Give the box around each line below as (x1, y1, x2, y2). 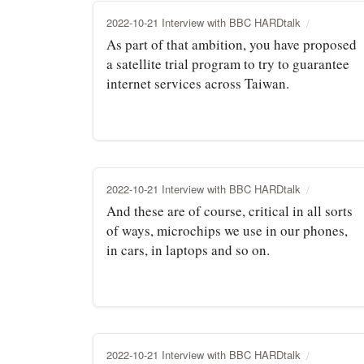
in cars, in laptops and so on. (106, 240, 270, 259)
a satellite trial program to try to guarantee (106, 54, 349, 73)
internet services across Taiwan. (106, 73, 289, 93)
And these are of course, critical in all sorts (106, 201, 353, 220)
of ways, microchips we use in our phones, (106, 220, 348, 240)
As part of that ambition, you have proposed (106, 34, 357, 54)
